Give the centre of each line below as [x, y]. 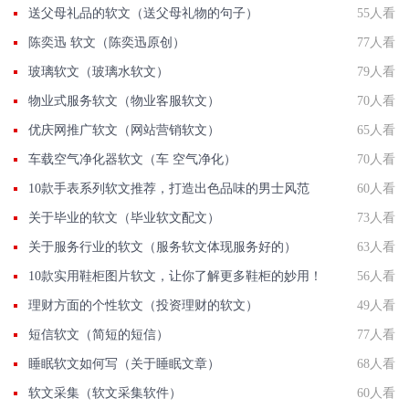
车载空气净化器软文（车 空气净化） [132, 160]
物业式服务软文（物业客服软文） [124, 101]
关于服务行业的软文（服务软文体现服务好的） [163, 247]
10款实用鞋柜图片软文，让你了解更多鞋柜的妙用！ [175, 277]
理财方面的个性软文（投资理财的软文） [143, 306]
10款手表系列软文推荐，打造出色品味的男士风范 [169, 189]
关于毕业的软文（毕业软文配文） [124, 218]
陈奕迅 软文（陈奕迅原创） [107, 43]
